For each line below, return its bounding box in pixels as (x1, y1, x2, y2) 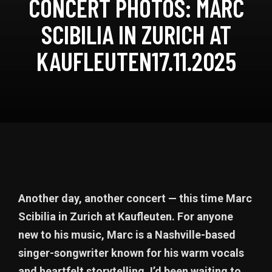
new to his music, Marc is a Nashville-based (18, 228, 236, 241)
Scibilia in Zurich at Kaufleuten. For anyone (18, 210, 233, 223)
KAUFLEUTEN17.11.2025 (36, 46, 236, 76)
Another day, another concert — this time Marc (18, 192, 252, 205)
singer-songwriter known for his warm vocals (18, 246, 244, 259)
